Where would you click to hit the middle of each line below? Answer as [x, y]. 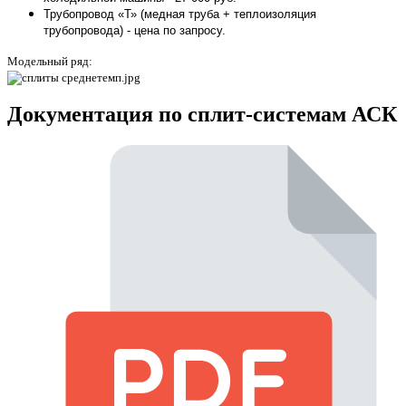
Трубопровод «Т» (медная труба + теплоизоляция [180, 14]
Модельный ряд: [50, 61]
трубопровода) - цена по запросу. [135, 30]
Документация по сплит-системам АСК [202, 115]
